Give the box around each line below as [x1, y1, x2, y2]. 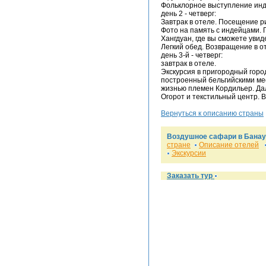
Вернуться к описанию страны [161, 109, 264, 118]
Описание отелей [199, 141, 259, 149]
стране [167, 141, 191, 149]
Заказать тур [167, 172, 214, 180]
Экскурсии [172, 149, 206, 157]
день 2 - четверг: [161, 9, 216, 18]
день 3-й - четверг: [161, 51, 223, 59]
